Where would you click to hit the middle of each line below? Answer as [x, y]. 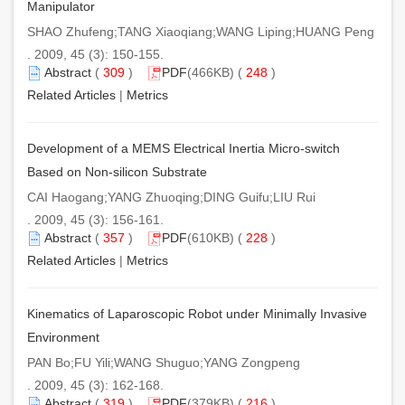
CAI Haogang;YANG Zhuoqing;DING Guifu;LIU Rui [171, 197]
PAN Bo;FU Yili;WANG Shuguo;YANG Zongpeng [164, 362]
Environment [63, 337]
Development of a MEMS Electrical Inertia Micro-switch [184, 148]
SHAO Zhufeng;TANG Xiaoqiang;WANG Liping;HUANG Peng [201, 31]
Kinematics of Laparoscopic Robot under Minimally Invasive [197, 313]
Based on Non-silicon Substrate [117, 171]
